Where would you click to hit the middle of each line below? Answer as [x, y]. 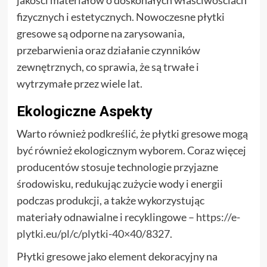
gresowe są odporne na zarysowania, [100, 34]
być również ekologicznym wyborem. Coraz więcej [131, 150]
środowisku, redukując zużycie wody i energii [119, 184]
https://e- [218, 217]
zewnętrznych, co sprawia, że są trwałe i [108, 67]
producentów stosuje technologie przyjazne [117, 167]
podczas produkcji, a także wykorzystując [110, 201]
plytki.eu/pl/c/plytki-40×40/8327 [93, 234]
